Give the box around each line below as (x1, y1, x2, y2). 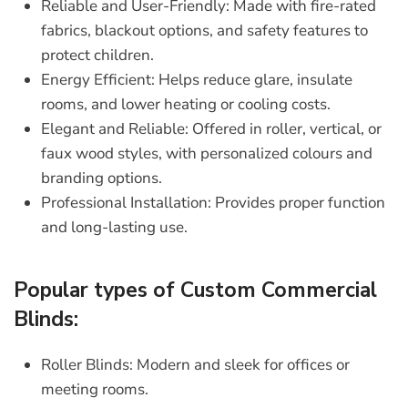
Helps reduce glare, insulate (155, 69, 352, 91)
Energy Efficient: (41, 69, 155, 91)
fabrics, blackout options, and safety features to (41, 20, 368, 42)
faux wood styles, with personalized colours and (41, 143, 372, 165)
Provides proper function (211, 192, 385, 214)
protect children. (41, 45, 154, 66)
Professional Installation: (41, 192, 211, 214)
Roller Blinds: (41, 354, 133, 376)
